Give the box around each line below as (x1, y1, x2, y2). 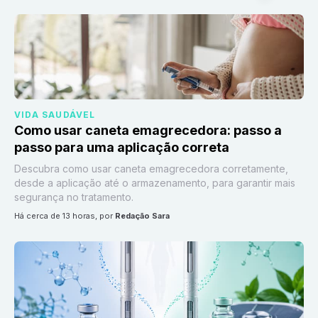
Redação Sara (115, 211, 170, 221)
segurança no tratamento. (14, 191, 133, 203)
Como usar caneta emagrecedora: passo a (14, 123, 282, 138)
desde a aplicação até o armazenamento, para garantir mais (14, 177, 295, 189)
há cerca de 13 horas (20, 211, 95, 221)
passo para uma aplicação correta (14, 140, 229, 155)
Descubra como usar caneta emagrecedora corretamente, (14, 163, 288, 175)
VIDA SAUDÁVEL (14, 109, 96, 120)
